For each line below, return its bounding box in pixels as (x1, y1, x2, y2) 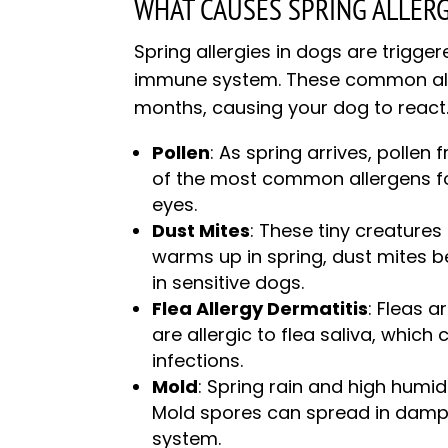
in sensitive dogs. (152, 270, 305, 296)
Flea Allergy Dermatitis (152, 296, 369, 322)
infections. (152, 348, 244, 374)
